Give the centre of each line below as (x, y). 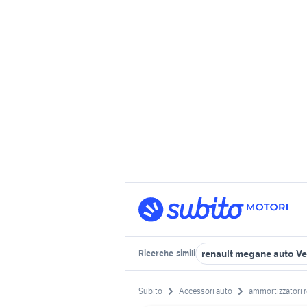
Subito (150, 291)
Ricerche (157, 253)
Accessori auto (206, 291)
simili (185, 253)
